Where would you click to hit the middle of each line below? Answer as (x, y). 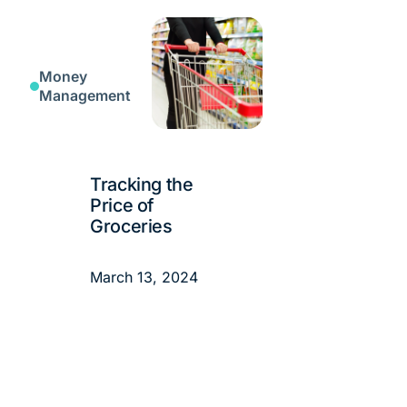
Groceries (131, 226)
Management (85, 96)
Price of (123, 205)
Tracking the (142, 184)
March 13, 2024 (144, 278)
